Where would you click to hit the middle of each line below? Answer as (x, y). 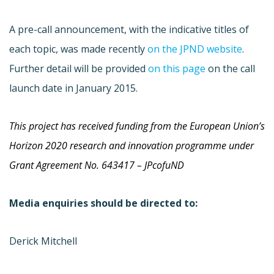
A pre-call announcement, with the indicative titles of (129, 29)
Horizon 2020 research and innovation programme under (131, 145)
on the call (230, 68)
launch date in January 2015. (73, 88)
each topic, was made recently (78, 49)
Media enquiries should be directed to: (103, 203)
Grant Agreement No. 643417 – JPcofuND (97, 165)
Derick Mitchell (43, 241)
